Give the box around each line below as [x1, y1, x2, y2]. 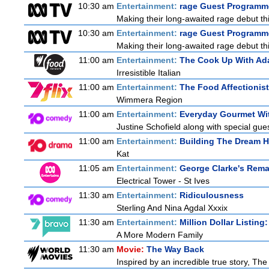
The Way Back [147, 244, 204, 254]
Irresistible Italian [116, 68, 181, 77]
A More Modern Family [116, 230, 203, 240]
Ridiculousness [180, 190, 244, 200]
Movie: [116, 244, 147, 254]
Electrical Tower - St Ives [116, 176, 210, 186]
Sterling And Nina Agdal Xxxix [116, 203, 228, 213]
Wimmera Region [116, 95, 183, 104]
